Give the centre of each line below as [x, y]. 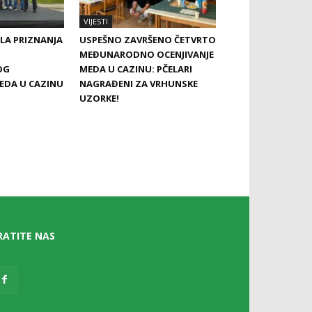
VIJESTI [96, 21]
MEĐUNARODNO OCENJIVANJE [147, 54]
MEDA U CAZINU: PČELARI [136, 69]
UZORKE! [99, 98]
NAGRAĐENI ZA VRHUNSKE [139, 83]
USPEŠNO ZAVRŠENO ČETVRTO [148, 39]
